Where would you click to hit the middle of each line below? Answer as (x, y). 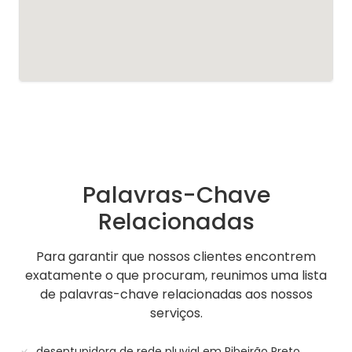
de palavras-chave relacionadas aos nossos (176, 295)
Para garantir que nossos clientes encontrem (176, 257)
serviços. (176, 313)
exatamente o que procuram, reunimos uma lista (176, 276)
